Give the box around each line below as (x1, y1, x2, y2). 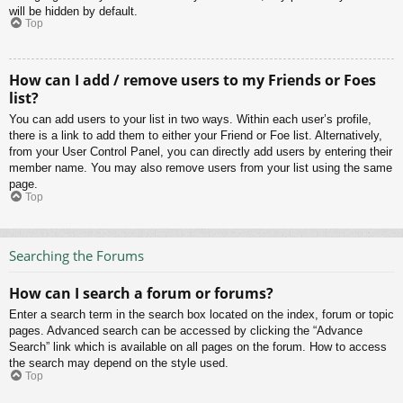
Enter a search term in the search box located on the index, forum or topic (9, 308, 394, 322)
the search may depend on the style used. (9, 356, 228, 371)
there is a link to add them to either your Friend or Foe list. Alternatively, (9, 129, 382, 143)
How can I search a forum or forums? (9, 283, 273, 304)
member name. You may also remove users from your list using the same (9, 161, 392, 175)
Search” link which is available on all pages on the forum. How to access (9, 340, 387, 354)
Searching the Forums (9, 246, 144, 264)
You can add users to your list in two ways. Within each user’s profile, (9, 112, 372, 127)
